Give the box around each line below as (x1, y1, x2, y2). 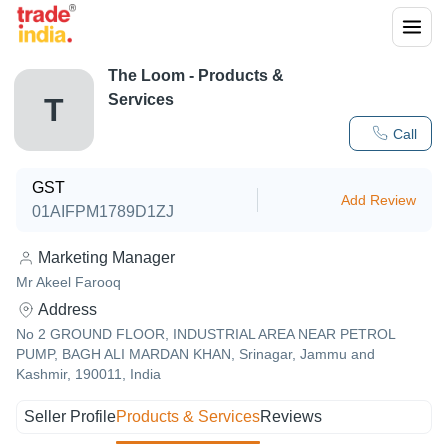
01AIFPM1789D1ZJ (32, 203, 174, 220)
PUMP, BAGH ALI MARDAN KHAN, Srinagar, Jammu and (16, 346, 375, 362)
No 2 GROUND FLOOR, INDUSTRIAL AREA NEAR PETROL (16, 326, 395, 342)
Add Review (341, 192, 416, 208)
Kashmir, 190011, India (16, 366, 161, 382)
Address (38, 301, 97, 318)
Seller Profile (24, 408, 117, 425)
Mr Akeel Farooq (16, 274, 121, 290)
